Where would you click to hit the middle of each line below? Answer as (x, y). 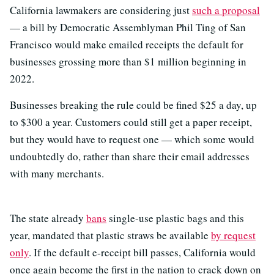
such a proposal (226, 10)
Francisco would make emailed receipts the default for (127, 45)
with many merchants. (57, 174)
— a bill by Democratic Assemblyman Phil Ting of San (128, 28)
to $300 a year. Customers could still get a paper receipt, (131, 122)
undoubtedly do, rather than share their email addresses (130, 157)
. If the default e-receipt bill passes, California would (142, 253)
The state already (48, 218)
